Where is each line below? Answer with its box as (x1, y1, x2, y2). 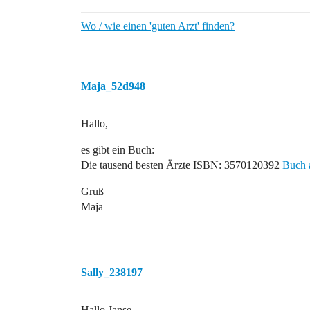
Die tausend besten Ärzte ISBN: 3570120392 (81, 159, 282, 171)
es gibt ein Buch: (81, 144, 154, 156)
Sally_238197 (81, 266, 143, 278)
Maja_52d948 (81, 80, 145, 92)
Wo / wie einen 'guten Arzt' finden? (81, 20, 235, 32)
